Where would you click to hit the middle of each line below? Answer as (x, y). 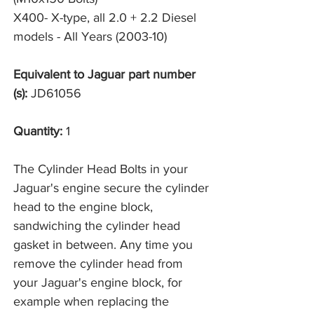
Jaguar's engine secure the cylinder (111, 188)
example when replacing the (91, 302)
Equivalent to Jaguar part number (104, 75)
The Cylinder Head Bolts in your (101, 169)
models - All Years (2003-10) (90, 37)
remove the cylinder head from (98, 264)
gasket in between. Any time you (103, 245)
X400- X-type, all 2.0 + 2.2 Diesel (105, 18)
